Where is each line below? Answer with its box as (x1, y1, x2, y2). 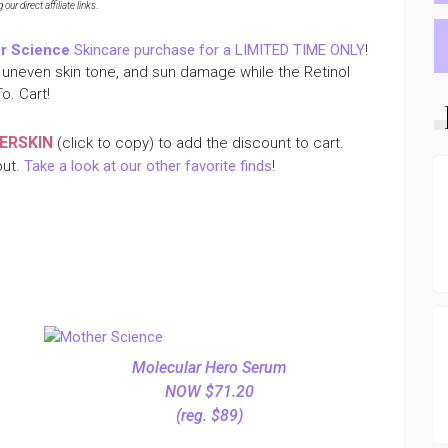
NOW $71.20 (164, 382, 254, 401)
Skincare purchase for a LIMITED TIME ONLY (70, 41, 365, 59)
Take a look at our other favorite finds (24, 157, 272, 175)
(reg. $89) (175, 406, 243, 425)
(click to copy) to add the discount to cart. (53, 134, 344, 152)
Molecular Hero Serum (131, 358, 287, 377)
